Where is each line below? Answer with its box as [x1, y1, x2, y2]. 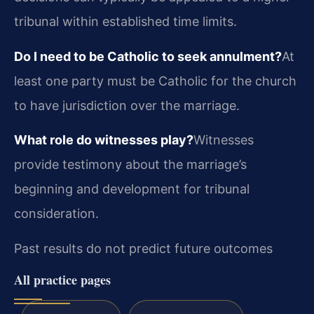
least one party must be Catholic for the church [14, 73, 296, 88]
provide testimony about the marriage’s [14, 157, 247, 172]
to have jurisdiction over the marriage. [14, 97, 240, 113]
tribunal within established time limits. [14, 14, 237, 29]
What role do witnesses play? [14, 132, 193, 148]
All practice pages [14, 270, 111, 289]
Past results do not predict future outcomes [14, 240, 273, 256]
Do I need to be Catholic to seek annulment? [14, 48, 282, 64]
